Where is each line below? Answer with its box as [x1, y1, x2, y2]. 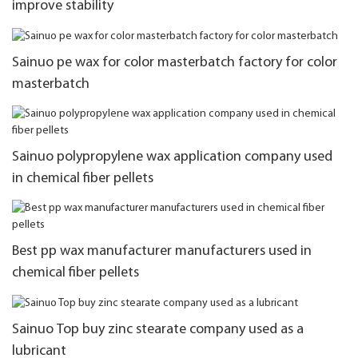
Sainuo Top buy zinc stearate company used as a [12, 321, 304, 337]
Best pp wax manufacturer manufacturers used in [12, 244, 312, 260]
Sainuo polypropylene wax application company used [12, 149, 332, 165]
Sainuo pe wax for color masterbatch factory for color [12, 54, 337, 70]
